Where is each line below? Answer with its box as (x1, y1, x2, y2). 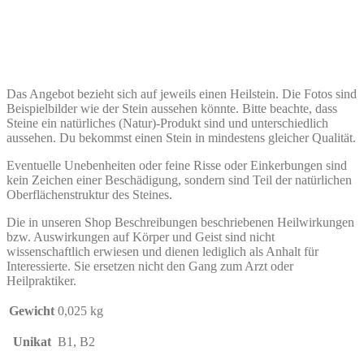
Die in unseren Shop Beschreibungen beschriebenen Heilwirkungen (6, 215, 354, 230)
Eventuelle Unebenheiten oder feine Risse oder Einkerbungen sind (6, 158, 347, 173)
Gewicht (9, 304, 54, 318)
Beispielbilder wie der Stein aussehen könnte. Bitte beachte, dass (6, 102, 337, 116)
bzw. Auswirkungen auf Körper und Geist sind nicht (6, 230, 275, 245)
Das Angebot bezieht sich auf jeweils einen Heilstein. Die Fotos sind (6, 87, 357, 102)
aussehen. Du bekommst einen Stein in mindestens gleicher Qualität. (6, 131, 356, 145)
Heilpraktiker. (6, 274, 76, 288)
